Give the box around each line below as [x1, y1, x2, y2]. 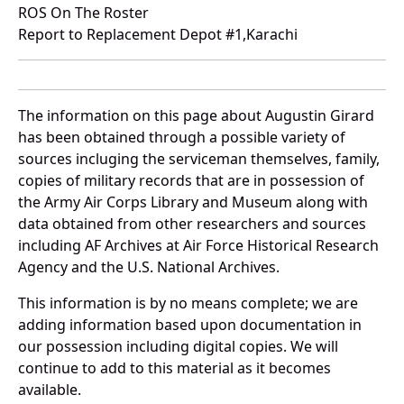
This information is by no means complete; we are [18, 293, 358, 314]
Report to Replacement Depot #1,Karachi [18, 24, 298, 45]
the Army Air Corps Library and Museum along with [18, 192, 368, 213]
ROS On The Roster [18, 3, 149, 23]
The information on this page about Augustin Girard [18, 106, 374, 126]
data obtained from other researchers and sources [18, 214, 366, 234]
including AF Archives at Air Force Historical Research [18, 235, 379, 256]
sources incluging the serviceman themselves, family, [18, 149, 380, 170]
